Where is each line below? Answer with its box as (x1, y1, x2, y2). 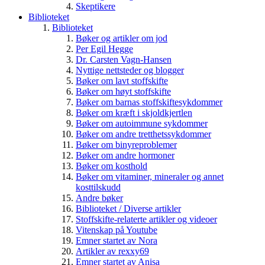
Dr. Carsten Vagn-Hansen (76, 54, 172, 64)
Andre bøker (76, 192, 123, 203)
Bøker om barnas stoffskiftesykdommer (76, 96, 222, 107)
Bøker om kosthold (76, 160, 147, 171)
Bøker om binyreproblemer (76, 139, 177, 150)
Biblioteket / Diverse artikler (76, 203, 181, 214)
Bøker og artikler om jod (76, 33, 167, 43)
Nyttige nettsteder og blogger (76, 64, 184, 75)
